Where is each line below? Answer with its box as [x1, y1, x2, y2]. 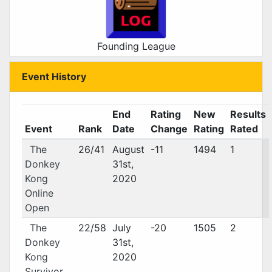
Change [150, 123, 188, 135]
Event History [22, 70, 86, 83]
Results [229, 108, 266, 120]
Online [24, 187, 53, 199]
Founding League [97, 40, 175, 52]
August [112, 143, 144, 155]
